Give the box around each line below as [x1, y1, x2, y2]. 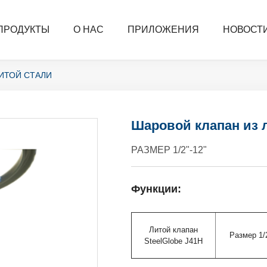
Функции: [131, 183, 182, 195]
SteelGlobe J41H [144, 237, 203, 246]
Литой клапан [149, 225, 198, 235]
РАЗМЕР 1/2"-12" [131, 144, 207, 155]
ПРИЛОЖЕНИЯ [128, 24, 200, 35]
